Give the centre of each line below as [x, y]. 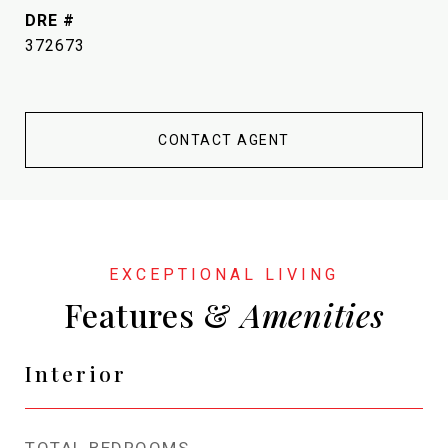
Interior [76, 373]
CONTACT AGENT [224, 139]
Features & [152, 314]
